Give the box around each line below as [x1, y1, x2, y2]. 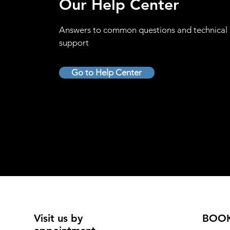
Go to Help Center [71, 67, 142, 78]
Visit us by [33, 212, 83, 225]
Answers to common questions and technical [59, 25, 227, 35]
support [59, 37, 89, 48]
